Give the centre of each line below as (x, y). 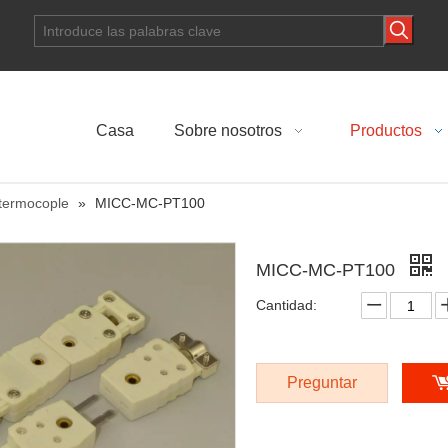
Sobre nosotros (228, 130)
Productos (386, 130)
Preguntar (322, 382)
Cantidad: (286, 305)
